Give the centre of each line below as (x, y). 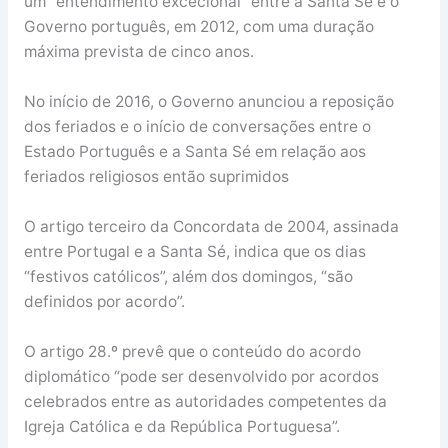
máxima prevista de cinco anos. (138, 52)
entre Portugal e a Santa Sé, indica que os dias (194, 251)
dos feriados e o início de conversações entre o (197, 126)
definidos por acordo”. (104, 301)
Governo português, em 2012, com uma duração (198, 27)
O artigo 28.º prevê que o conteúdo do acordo (192, 351)
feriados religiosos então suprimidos (156, 176)
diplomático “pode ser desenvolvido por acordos (201, 376)
